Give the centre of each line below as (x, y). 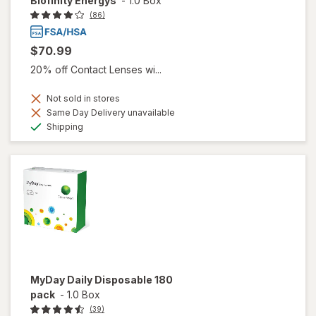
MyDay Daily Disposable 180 (102, 280)
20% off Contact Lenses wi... (96, 70)
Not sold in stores (82, 99)
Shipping (64, 127)
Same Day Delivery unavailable (110, 113)
